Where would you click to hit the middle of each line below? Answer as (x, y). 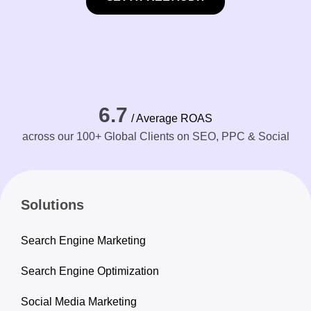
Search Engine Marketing (83, 241)
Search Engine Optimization (90, 271)
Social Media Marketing (79, 302)
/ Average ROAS (172, 119)
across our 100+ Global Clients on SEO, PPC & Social (155, 137)
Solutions (52, 205)
